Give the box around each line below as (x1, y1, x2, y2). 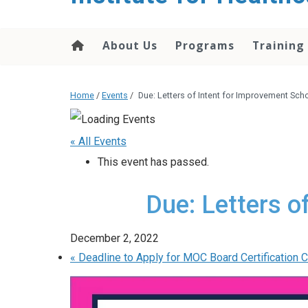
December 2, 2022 (70, 232, 159, 245)
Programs (175, 38, 234, 53)
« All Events (70, 135, 126, 148)
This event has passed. (98, 155, 209, 169)
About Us (102, 38, 157, 53)
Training (252, 38, 305, 53)
